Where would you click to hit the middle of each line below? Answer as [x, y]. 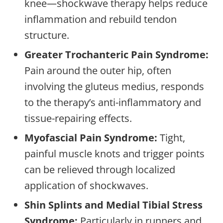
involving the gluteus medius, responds [114, 86]
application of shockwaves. [86, 185]
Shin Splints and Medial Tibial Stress [113, 205]
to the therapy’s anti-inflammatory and [113, 102]
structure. [47, 35]
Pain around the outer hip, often [98, 70]
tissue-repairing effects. [78, 118]
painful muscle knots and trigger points [114, 153]
